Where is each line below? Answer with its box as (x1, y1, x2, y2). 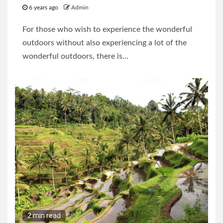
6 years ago (27, 4, 60, 11)
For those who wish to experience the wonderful (22, 25, 192, 34)
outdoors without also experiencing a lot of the (22, 39, 187, 47)
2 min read (27, 212, 61, 220)
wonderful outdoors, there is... (22, 52, 128, 61)
